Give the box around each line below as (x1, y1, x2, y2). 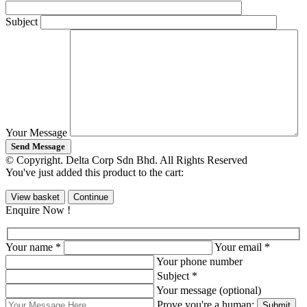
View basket (11, 191, 60, 202)
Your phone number (156, 256, 243, 268)
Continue (73, 191, 108, 202)
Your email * (214, 241, 270, 254)
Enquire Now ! (5, 204, 71, 216)
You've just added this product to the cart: (5, 166, 184, 178)
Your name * (5, 241, 64, 254)
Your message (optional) (156, 284, 261, 297)
